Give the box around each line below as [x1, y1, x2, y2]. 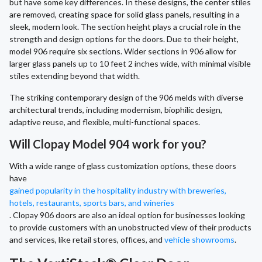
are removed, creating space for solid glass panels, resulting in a [9, 9, 240, 20]
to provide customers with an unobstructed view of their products [9, 222, 251, 233]
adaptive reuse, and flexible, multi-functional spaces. [9, 117, 200, 127]
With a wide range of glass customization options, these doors [9, 161, 236, 171]
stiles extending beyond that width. [9, 71, 140, 81]
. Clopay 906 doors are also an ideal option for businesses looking [9, 210, 245, 220]
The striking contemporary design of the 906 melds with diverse [9, 92, 243, 103]
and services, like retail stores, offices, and [9, 235, 164, 245]
